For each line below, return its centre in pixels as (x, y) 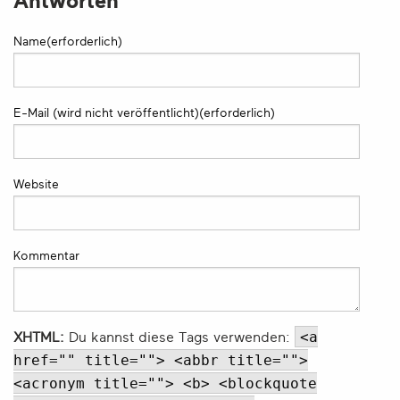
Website (36, 184)
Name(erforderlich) (68, 41)
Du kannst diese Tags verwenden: (179, 337)
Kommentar (46, 255)
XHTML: (39, 337)
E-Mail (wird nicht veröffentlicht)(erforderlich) (144, 112)
